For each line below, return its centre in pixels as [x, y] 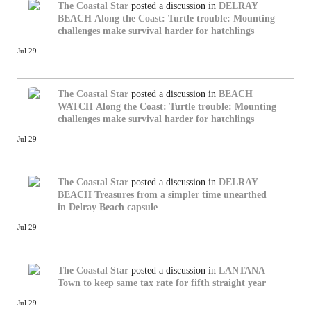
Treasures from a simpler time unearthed [180, 194]
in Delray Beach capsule [108, 207]
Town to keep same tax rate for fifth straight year [162, 283]
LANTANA [242, 270]
